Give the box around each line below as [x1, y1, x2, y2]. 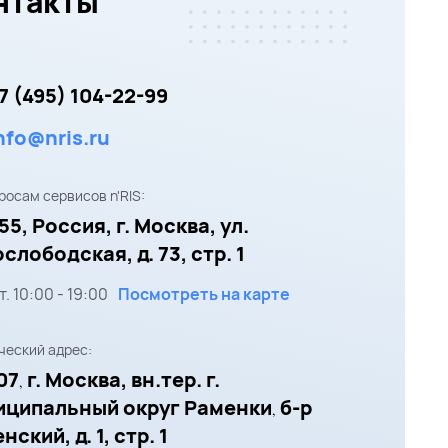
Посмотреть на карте [118, 282, 290, 305]
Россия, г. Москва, [32, 211, 216, 239]
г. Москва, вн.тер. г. [27, 365, 220, 393]
